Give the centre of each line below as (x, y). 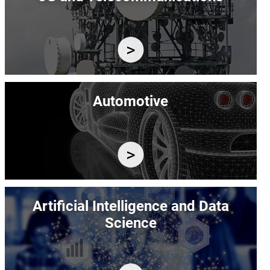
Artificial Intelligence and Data (130, 206)
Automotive (130, 102)
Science (130, 223)
